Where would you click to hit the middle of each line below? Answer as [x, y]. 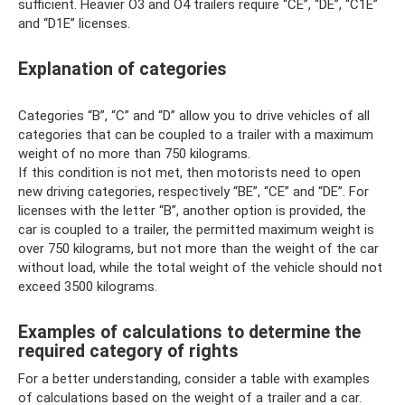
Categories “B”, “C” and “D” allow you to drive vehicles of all [194, 116]
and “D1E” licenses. [74, 24]
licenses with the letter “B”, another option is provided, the [192, 211]
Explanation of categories [122, 70]
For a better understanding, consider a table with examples [194, 379]
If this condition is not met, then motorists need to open [189, 173]
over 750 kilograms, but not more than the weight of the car [198, 249]
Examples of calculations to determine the [189, 333]
